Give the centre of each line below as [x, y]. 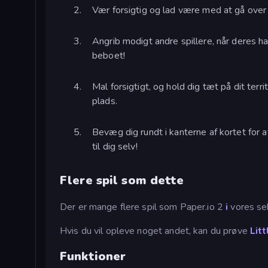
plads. [105, 101]
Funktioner [93, 257]
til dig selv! [115, 146]
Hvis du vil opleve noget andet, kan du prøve [155, 231]
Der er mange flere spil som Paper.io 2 [143, 207]
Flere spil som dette [122, 181]
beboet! [109, 55]
